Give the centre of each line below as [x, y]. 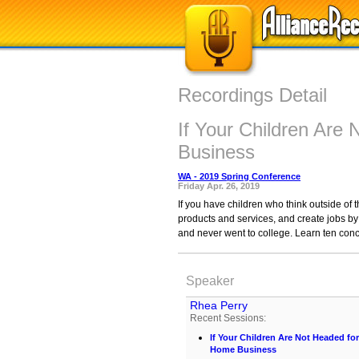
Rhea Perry [219, 305]
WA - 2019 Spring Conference [239, 176]
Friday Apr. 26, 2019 [219, 186]
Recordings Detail [252, 95]
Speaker [210, 281]
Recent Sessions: [228, 318]
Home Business [243, 350]
